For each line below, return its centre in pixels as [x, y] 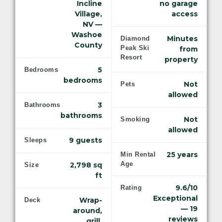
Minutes [182, 39]
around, [87, 211]
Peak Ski [135, 48]
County [88, 45]
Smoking [135, 119]
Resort [131, 57]
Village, [88, 14]
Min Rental [138, 155]
